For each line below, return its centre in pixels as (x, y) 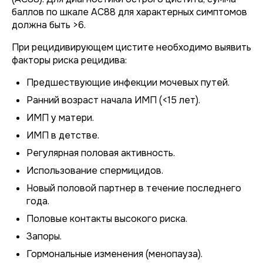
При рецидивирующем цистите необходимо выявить (131, 47)
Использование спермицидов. (95, 171)
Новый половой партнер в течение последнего (134, 188)
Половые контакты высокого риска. (107, 219)
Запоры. (44, 236)
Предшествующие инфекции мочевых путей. (128, 82)
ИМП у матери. (60, 118)
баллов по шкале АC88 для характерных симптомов (129, 12)
